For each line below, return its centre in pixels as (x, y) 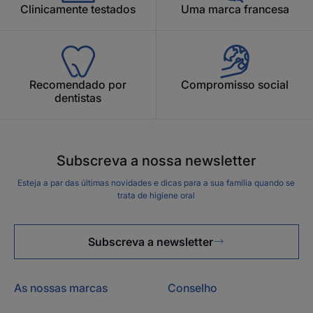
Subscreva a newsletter (151, 242)
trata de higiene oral (156, 195)
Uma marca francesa (235, 9)
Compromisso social (235, 85)
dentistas (78, 98)
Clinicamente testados (78, 9)
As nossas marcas (61, 288)
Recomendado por (78, 85)
